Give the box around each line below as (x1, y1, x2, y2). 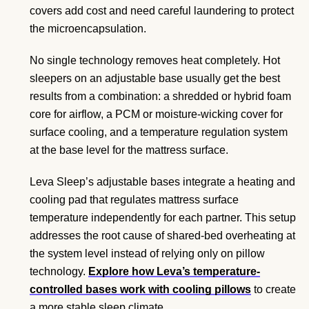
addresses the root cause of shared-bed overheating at (30, 230, 295, 242)
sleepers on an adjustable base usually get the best (30, 72, 280, 85)
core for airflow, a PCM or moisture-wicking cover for (30, 108, 283, 121)
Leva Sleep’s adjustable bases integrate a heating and (30, 176, 295, 188)
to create (251, 283, 296, 296)
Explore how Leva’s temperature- (88, 266, 260, 278)
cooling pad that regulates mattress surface (30, 194, 239, 206)
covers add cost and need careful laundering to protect (30, 5, 294, 17)
